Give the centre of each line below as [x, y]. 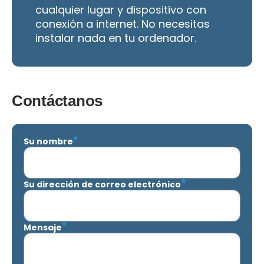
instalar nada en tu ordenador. [116, 38]
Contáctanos [57, 101]
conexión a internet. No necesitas [123, 24]
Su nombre [48, 141]
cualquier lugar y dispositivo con [121, 9]
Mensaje [43, 227]
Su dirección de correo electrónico [102, 184]
